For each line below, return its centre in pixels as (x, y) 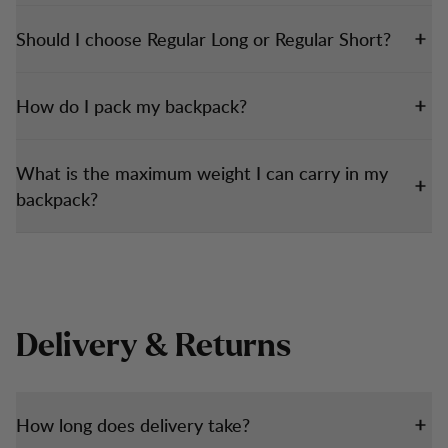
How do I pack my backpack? (131, 105)
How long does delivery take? (133, 424)
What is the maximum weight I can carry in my (202, 172)
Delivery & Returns (153, 346)
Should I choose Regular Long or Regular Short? (203, 38)
